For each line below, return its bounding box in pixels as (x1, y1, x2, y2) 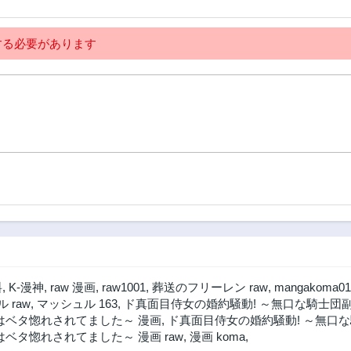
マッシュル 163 (37, 297, 118, 311)
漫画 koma (190, 330, 245, 344)
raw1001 (102, 280, 146, 295)
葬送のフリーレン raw (152, 280, 268, 295)
